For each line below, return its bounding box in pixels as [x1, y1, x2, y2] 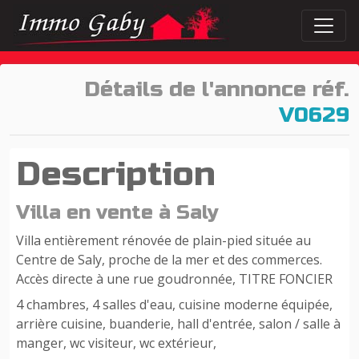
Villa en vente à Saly [16, 200, 219, 224]
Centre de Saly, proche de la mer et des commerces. [16, 251, 322, 268]
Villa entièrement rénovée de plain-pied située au [16, 232, 311, 249]
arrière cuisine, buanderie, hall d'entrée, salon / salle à [16, 315, 341, 333]
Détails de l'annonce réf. [84, 76, 349, 103]
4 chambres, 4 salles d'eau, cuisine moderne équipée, [16, 296, 333, 313]
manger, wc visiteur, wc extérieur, [16, 334, 220, 352]
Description [16, 154, 216, 195]
